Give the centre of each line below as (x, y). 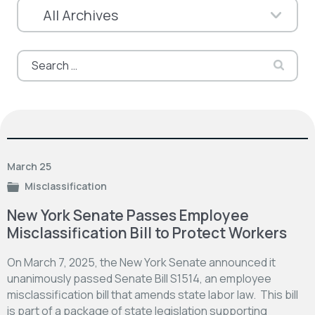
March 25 (29, 166)
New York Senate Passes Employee (128, 215)
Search (35, 57)
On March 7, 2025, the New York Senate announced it (141, 262)
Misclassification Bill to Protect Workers (147, 232)
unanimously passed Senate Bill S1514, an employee (139, 278)
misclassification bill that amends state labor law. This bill (153, 294)
